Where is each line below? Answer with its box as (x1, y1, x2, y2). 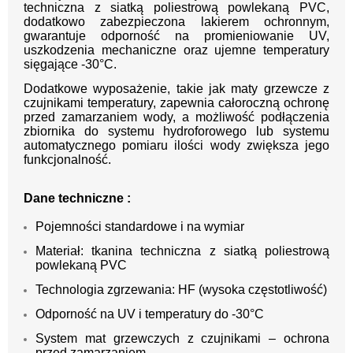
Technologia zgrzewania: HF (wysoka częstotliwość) (35, 283, 327, 297)
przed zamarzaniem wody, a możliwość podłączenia (24, 110, 329, 124)
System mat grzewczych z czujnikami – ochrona (35, 332, 329, 346)
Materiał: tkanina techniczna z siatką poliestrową (35, 244, 329, 258)
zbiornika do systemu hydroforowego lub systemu (24, 124, 329, 139)
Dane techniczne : (24, 191, 131, 206)
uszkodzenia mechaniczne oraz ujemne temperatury (24, 43, 329, 58)
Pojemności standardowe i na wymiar (35, 220, 244, 234)
